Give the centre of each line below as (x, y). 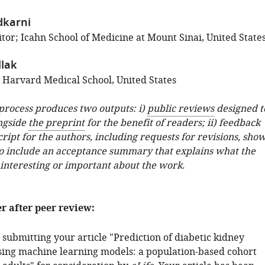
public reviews (180, 109)
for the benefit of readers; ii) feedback (172, 123)
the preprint (56, 123)
